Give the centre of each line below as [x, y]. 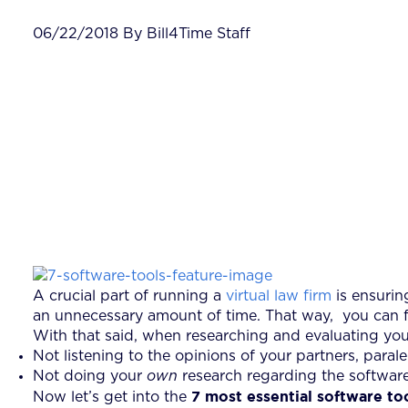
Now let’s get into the [112, 397]
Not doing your [90, 376]
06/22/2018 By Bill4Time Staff [142, 33]
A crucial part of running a [129, 296]
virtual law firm [279, 296]
